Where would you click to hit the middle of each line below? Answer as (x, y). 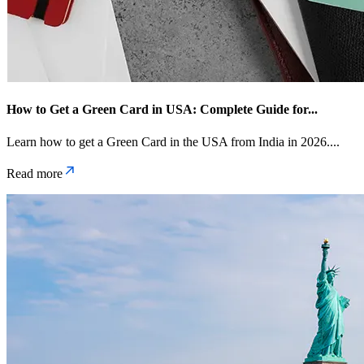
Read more (35, 173)
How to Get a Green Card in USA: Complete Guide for (157, 110)
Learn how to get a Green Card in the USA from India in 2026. (168, 141)
